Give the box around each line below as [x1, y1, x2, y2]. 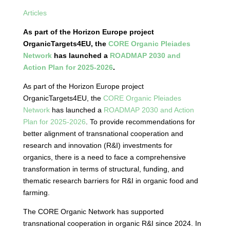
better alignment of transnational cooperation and [23, 129, 183, 138]
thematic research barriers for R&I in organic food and [23, 177, 198, 185]
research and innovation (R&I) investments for [23, 141, 172, 149]
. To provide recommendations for [85, 118, 195, 126]
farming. [23, 188, 50, 197]
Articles [23, 9, 47, 17]
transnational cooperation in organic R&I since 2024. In [23, 219, 201, 227]
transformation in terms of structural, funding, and [23, 165, 184, 173]
